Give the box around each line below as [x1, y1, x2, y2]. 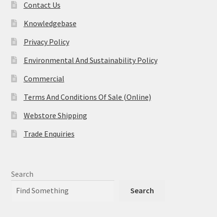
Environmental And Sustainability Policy [23, 55, 157, 65]
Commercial [23, 74, 64, 84]
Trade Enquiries [23, 129, 75, 139]
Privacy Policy [23, 37, 69, 47]
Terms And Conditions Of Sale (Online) [23, 92, 151, 102]
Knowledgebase [23, 18, 77, 29]
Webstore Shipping [23, 110, 87, 121]
